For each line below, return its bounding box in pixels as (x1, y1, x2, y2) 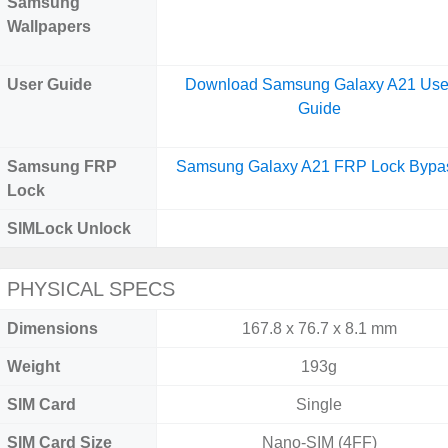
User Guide (7, 76, 92, 93)
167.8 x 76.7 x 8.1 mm (241, 320, 397, 337)
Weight (7, 358, 60, 375)
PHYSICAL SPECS (7, 278, 175, 300)
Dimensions (7, 320, 98, 337)
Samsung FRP (7, 158, 117, 175)
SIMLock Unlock (7, 220, 131, 237)
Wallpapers (7, 18, 91, 35)
